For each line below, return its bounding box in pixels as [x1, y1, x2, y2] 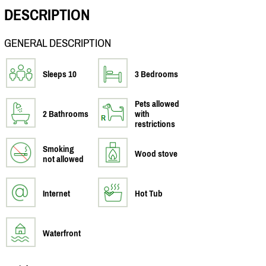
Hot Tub [135, 188, 163, 198]
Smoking [43, 143, 74, 154]
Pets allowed [135, 98, 179, 109]
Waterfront [43, 227, 81, 238]
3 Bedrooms [135, 68, 178, 79]
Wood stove [135, 148, 178, 159]
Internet [43, 188, 70, 198]
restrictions [135, 118, 175, 129]
